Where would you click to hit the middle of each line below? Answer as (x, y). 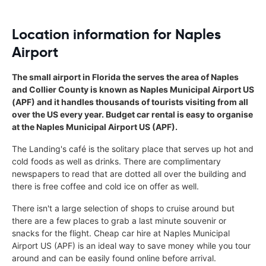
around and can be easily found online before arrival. (114, 258)
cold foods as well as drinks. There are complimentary (116, 161)
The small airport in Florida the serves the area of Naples (125, 77)
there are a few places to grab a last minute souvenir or (119, 220)
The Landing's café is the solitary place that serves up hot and (133, 148)
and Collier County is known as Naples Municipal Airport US (133, 89)
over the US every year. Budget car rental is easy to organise (132, 114)
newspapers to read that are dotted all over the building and (129, 173)
